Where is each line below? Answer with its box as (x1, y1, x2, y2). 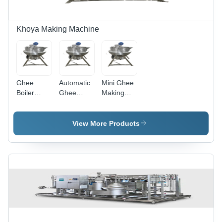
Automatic (59, 79, 90, 87)
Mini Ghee (102, 79, 134, 87)
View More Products (72, 119, 140, 127)
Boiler (16, 89, 34, 97)
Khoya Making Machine (16, 25, 99, 33)
